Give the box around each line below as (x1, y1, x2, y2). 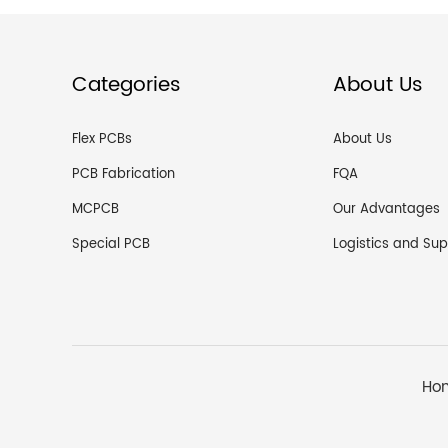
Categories (72, 69, 181, 102)
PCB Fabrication (72, 164, 175, 185)
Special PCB (72, 234, 150, 255)
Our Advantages (332, 199, 440, 220)
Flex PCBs (72, 129, 132, 150)
